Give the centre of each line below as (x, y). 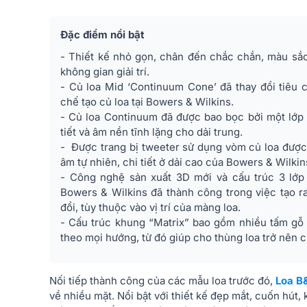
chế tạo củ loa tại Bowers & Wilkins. (148, 102)
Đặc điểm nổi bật (102, 35)
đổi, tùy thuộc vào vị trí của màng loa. (150, 207)
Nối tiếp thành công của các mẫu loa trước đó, (162, 281)
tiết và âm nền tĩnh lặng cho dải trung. (153, 132)
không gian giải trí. (105, 72)
